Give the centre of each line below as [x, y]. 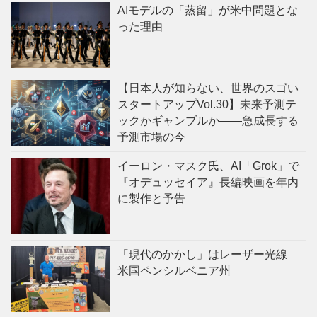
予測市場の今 [151, 137]
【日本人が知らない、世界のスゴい [208, 88]
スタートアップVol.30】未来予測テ [207, 105]
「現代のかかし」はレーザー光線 [208, 255]
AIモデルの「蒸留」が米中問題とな [208, 11]
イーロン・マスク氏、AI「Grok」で [208, 166]
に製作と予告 [151, 199]
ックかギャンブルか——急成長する [208, 121]
